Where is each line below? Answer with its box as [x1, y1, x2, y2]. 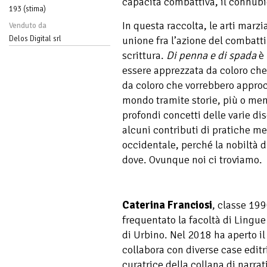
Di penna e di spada [166, 48, 256, 62]
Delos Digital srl [9, 33, 61, 44]
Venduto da [9, 20, 46, 30]
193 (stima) [9, 4, 46, 14]
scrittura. [122, 48, 166, 62]
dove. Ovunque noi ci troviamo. [122, 153, 262, 166]
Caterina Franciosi [122, 198, 212, 212]
